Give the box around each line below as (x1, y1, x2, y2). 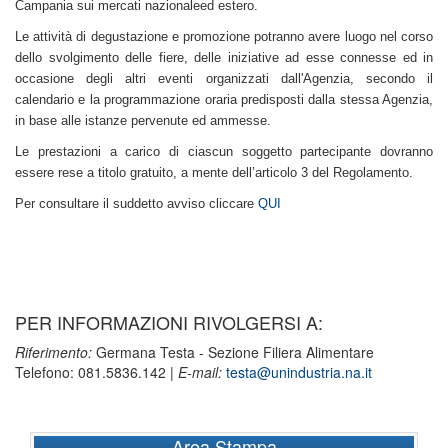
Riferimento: (15, 342, 92, 362)
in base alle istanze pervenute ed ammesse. (15, 113, 271, 128)
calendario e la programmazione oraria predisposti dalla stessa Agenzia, (15, 92, 433, 107)
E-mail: (178, 362, 222, 382)
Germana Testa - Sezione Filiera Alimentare (92, 342, 374, 362)
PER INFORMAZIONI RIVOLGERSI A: (15, 309, 323, 335)
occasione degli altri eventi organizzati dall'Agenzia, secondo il (15, 71, 433, 86)
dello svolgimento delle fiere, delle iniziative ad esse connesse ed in (15, 50, 433, 65)
